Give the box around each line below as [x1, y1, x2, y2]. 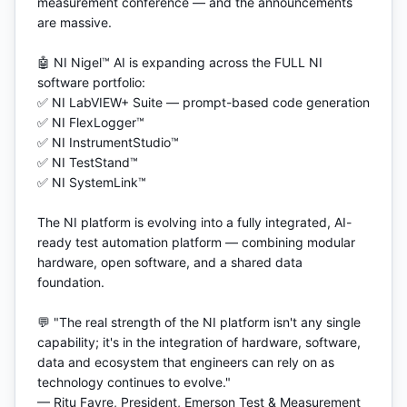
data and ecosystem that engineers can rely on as [37, 354, 334, 370]
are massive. [37, 15, 112, 30]
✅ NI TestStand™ [37, 154, 138, 170]
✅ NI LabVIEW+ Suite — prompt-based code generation [37, 94, 370, 110]
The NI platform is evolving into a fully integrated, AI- [37, 214, 352, 230]
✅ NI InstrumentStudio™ [37, 134, 179, 150]
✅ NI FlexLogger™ [37, 114, 144, 130]
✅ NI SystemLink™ [37, 174, 146, 190]
